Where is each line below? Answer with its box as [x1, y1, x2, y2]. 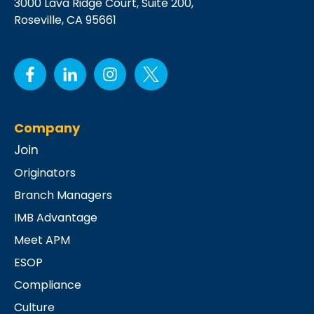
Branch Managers [14, 187, 112, 204]
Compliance [14, 277, 81, 294]
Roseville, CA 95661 [14, 11, 116, 28]
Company [14, 119, 80, 137]
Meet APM [14, 232, 70, 249]
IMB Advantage [14, 210, 97, 226]
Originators [14, 165, 76, 182]
